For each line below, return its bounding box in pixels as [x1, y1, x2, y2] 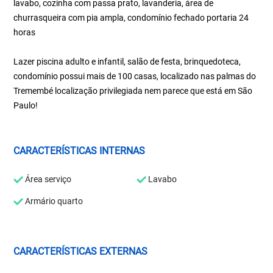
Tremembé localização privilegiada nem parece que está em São [13, 86, 253, 96]
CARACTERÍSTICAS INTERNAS [13, 145, 146, 157]
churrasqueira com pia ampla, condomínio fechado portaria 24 [13, 13, 249, 23]
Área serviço [23, 174, 72, 184]
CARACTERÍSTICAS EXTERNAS [13, 246, 148, 257]
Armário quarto [23, 196, 83, 206]
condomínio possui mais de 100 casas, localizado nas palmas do [13, 71, 257, 81]
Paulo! [13, 101, 38, 110]
